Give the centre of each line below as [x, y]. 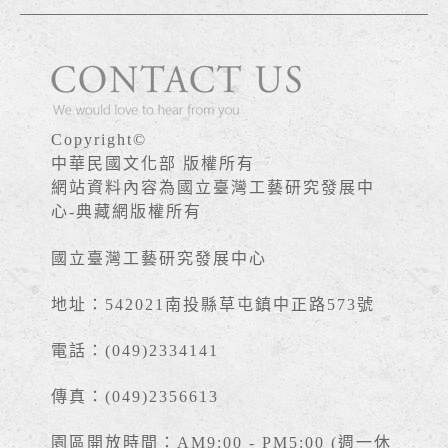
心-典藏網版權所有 [126, 211]
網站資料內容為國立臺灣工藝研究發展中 [212, 187]
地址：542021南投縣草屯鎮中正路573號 [212, 304]
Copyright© [98, 139]
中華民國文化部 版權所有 [152, 163]
